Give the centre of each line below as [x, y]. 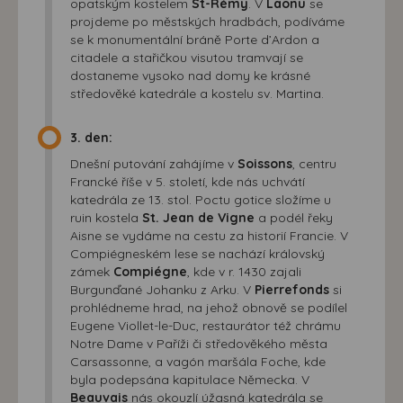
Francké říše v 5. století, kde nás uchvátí [188, 181]
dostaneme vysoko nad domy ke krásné [190, 75]
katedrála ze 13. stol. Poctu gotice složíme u [201, 199]
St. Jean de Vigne [198, 217]
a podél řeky [294, 217]
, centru [314, 163]
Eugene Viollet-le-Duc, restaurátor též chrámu [206, 325]
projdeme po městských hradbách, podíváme [207, 21]
